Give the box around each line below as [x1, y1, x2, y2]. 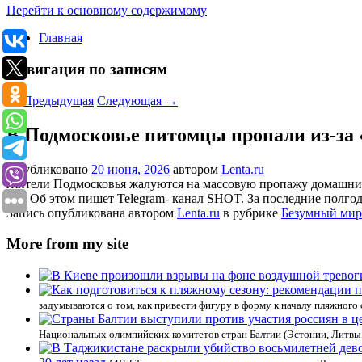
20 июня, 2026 [91, 162, 170, 176]
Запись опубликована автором [6, 205, 177, 220]
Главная [39, 31, 82, 45]
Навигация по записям [6, 61, 167, 78]
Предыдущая [19, 93, 94, 107]
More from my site [6, 235, 128, 253]
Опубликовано [6, 162, 91, 176]
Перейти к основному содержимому [6, 3, 207, 18]
